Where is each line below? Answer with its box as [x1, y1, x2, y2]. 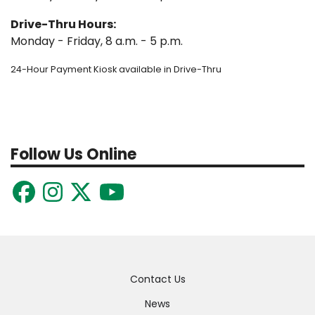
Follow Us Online [11, 143, 136, 166]
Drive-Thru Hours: [11, 16, 116, 33]
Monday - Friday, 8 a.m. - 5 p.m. [11, 33, 183, 50]
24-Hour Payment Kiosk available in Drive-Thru [11, 63, 221, 76]
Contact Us [129, 271, 186, 286]
